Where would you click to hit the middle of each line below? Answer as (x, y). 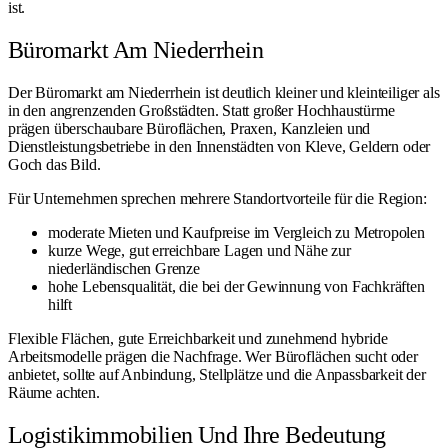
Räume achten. (54, 392)
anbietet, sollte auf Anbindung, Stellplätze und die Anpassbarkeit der (217, 374)
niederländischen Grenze (124, 268)
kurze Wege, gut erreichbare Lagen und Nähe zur (199, 250)
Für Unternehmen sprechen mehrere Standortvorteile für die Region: (217, 198)
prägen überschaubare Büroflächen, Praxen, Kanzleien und (189, 128)
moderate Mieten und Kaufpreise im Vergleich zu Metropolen (236, 232)
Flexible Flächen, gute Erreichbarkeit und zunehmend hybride (198, 338)
